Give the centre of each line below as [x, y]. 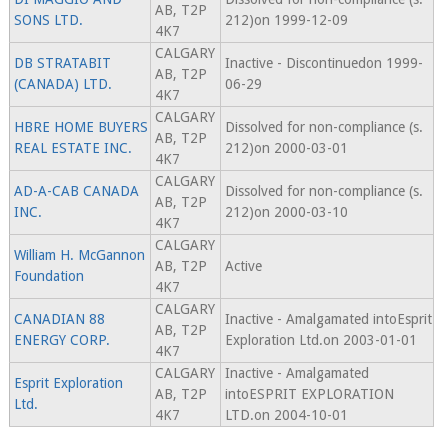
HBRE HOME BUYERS [80, 127]
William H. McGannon [79, 255]
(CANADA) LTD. [62, 84]
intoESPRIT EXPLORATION [309, 394]
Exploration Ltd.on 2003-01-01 [320, 340]
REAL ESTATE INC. [72, 148]
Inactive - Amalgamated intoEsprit [328, 319]
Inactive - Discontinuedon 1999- [323, 63]
